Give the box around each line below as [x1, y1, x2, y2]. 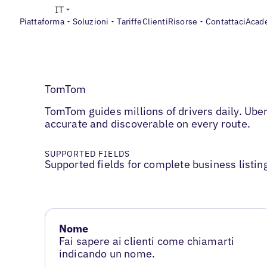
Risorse [167, 16, 198, 27]
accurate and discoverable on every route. [44, 117, 250, 131]
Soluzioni [72, 16, 109, 27]
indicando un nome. [58, 247, 156, 261]
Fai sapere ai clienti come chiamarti [58, 234, 235, 249]
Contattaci [206, 16, 246, 27]
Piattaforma [19, 16, 64, 27]
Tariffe [117, 16, 142, 27]
